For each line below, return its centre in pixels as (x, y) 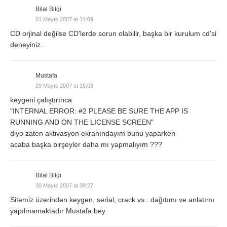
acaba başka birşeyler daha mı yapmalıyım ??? (86, 144)
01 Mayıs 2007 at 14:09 (64, 19)
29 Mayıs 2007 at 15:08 (64, 85)
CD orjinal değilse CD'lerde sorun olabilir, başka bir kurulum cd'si (113, 33)
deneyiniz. (26, 44)
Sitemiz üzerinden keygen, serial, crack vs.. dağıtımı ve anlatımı (112, 199)
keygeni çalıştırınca (41, 100)
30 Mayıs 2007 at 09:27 (64, 185)
